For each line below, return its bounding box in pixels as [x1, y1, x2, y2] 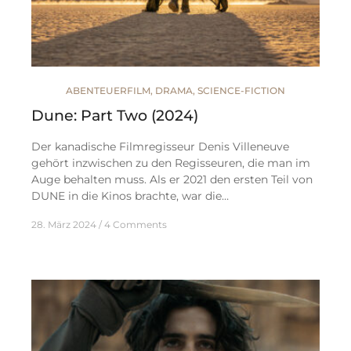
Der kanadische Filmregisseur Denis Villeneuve [31, 139, 289, 154]
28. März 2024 [31, 218, 96, 230]
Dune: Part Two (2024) [31, 106, 198, 125]
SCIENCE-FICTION [197, 84, 285, 96]
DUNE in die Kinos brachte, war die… [31, 188, 229, 203]
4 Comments [104, 218, 167, 230]
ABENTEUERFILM [66, 84, 150, 96]
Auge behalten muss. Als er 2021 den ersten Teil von [31, 172, 313, 186]
